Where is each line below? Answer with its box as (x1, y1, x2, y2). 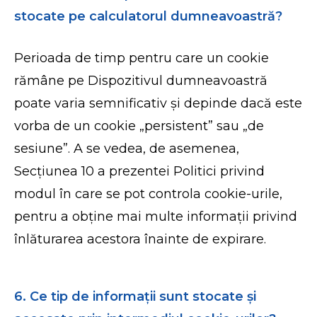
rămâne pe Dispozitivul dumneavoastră (14, 73, 268, 88)
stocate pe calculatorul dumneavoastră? (14, 8, 283, 24)
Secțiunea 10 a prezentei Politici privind (14, 163, 265, 179)
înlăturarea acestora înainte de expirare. (14, 231, 267, 247)
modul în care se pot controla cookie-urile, (14, 186, 283, 202)
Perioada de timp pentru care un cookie (14, 50, 270, 66)
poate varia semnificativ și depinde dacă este (14, 96, 303, 111)
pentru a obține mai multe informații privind (14, 209, 298, 224)
